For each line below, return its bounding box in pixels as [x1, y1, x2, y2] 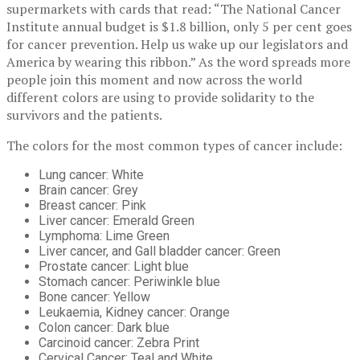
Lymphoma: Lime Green [39, 227, 170, 243]
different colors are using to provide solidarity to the [6, 88, 314, 106]
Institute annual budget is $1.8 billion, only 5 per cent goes [6, 17, 352, 35]
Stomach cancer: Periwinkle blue [39, 273, 220, 289]
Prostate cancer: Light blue [39, 258, 189, 274]
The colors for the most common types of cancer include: [6, 136, 342, 154]
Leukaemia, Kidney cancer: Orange [39, 304, 230, 320]
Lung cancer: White [39, 166, 144, 182]
